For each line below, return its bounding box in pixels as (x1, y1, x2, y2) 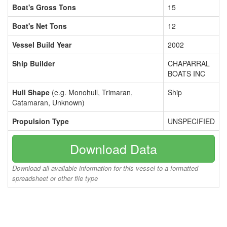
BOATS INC (168, 68, 205, 79)
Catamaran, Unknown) (12, 97, 85, 107)
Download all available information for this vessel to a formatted (12, 163, 198, 173)
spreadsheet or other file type (12, 173, 98, 183)
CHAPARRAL (168, 58, 210, 68)
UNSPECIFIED (168, 116, 215, 126)
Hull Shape (12, 87, 50, 97)
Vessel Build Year (12, 40, 71, 50)
